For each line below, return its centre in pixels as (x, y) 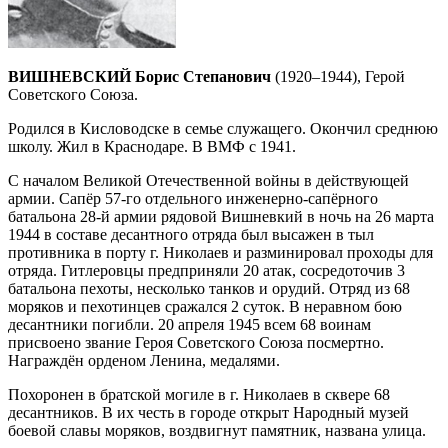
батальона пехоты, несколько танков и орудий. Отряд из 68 (209, 288)
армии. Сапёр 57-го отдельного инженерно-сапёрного (193, 198)
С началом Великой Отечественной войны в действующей (208, 180)
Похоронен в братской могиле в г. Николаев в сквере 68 (199, 394)
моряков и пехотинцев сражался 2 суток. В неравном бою (205, 306)
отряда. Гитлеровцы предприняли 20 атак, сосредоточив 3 (206, 270)
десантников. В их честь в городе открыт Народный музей (208, 412)
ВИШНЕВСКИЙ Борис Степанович (139, 76)
